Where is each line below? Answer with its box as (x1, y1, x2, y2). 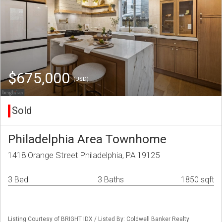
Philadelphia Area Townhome (8, 132, 166, 147)
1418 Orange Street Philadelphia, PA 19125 (8, 150, 160, 161)
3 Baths (98, 175, 124, 185)
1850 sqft (181, 175, 214, 185)
